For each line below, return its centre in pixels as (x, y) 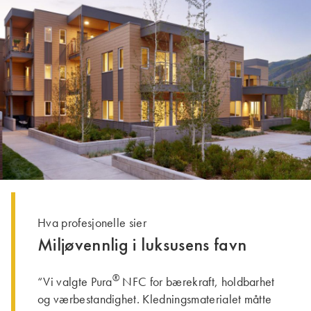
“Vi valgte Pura (75, 282)
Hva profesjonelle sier (92, 223)
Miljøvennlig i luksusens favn (142, 245)
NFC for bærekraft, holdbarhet (197, 282)
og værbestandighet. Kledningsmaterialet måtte (155, 300)
